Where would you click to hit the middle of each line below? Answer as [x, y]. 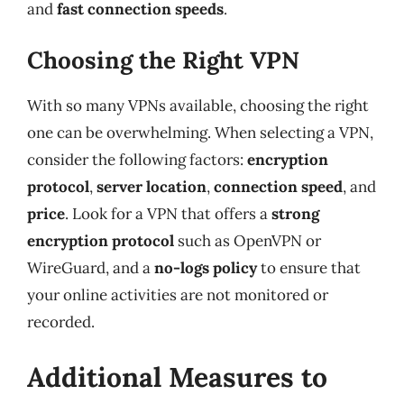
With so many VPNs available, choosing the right [198, 105]
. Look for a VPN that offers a [168, 213]
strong [295, 213]
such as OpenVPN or [248, 240]
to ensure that [309, 267]
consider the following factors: [137, 159]
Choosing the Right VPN [163, 60]
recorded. [61, 321]
